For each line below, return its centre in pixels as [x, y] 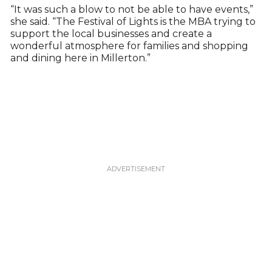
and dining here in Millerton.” [80, 58]
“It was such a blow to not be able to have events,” [131, 10]
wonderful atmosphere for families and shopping [129, 46]
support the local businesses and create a [111, 34]
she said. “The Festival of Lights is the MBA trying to [133, 22]
